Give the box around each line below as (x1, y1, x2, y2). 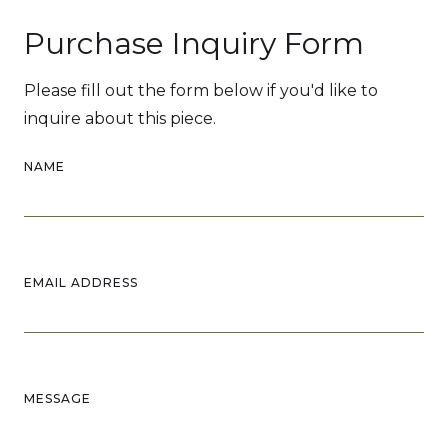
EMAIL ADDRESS (24, 275, 138, 291)
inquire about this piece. (24, 109, 216, 129)
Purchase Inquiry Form (24, 25, 364, 63)
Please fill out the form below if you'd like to (24, 81, 378, 101)
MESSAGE (24, 391, 91, 407)
